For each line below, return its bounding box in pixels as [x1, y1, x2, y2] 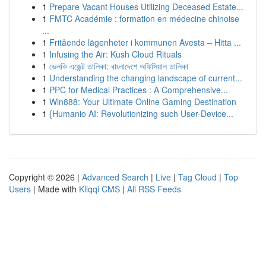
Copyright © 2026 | [9, 171, 82, 183]
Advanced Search [82, 171, 148, 183]
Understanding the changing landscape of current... [49, 72, 242, 84]
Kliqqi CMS [79, 183, 120, 195]
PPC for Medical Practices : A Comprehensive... [49, 84, 228, 96]
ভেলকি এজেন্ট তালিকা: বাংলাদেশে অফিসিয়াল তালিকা [49, 60, 188, 72]
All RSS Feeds [127, 183, 181, 195]
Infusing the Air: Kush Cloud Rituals [49, 48, 182, 60]
